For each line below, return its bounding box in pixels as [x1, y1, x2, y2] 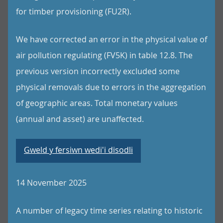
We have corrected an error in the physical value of [16, 34, 207, 45]
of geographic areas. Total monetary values [16, 98, 178, 109]
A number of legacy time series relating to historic [16, 205, 203, 216]
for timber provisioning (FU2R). [16, 6, 131, 17]
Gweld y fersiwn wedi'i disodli [24, 144, 133, 155]
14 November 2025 [16, 177, 87, 188]
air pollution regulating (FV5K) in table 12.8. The [16, 50, 193, 61]
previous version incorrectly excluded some [16, 66, 180, 77]
